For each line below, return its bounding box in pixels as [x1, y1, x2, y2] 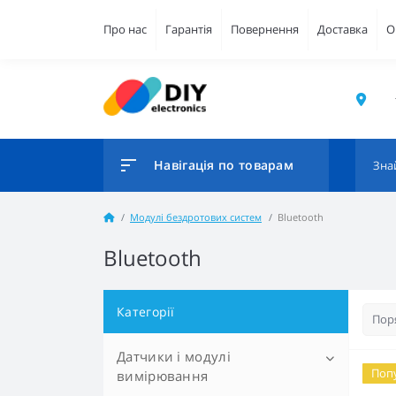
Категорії [117, 303, 175, 320]
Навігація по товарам [154, 156, 293, 173]
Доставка [317, 21, 368, 37]
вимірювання [117, 367, 209, 385]
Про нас [103, 21, 147, 37]
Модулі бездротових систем [130, 210, 262, 224]
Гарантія [165, 21, 212, 37]
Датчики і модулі [117, 347, 231, 365]
